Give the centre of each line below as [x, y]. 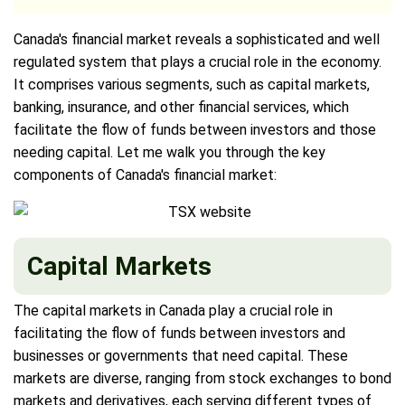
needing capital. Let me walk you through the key [170, 152]
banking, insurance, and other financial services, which [181, 107]
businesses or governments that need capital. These [181, 355]
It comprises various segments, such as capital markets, [192, 84]
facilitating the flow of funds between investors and [179, 333]
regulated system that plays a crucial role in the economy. [198, 61]
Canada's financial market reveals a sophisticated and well [197, 39]
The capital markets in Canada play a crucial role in [173, 310]
